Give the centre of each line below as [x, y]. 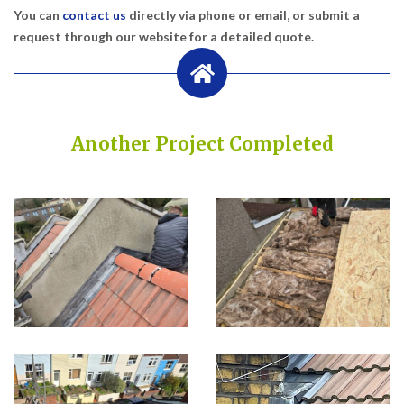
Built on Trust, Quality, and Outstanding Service [202, 170]
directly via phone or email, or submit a [243, 14]
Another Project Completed [202, 144]
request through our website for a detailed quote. [164, 36]
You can [38, 14]
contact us [94, 14]
